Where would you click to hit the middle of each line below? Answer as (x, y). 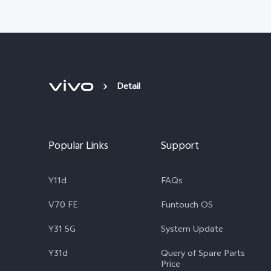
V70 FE (63, 206)
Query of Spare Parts (203, 254)
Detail (129, 87)
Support (180, 147)
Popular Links (78, 147)
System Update (192, 230)
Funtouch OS (187, 206)
